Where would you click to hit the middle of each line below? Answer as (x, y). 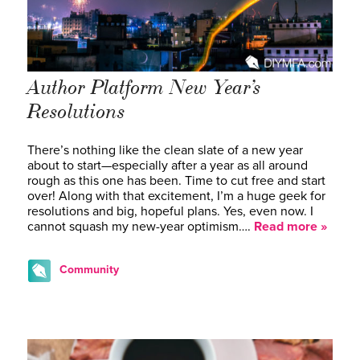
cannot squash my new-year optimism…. (141, 226)
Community (89, 269)
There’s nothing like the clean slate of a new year (165, 150)
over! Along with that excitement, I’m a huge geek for (176, 196)
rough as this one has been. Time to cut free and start (176, 180)
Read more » (290, 226)
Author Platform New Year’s (144, 87)
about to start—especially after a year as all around (168, 165)
